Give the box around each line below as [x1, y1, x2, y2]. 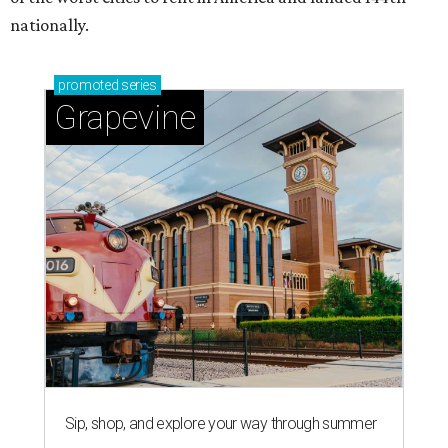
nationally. [10, 14, 89, 35]
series [118, 76, 157, 93]
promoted [58, 76, 119, 93]
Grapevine [54, 97, 196, 137]
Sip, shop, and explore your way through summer [65, 413, 377, 433]
